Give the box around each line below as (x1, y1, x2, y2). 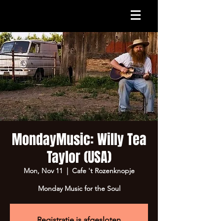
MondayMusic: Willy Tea (11, 129, 147, 149)
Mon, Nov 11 (23, 166, 63, 175)
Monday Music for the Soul (37, 184, 120, 193)
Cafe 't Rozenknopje (72, 166, 135, 175)
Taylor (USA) (46, 147, 111, 167)
